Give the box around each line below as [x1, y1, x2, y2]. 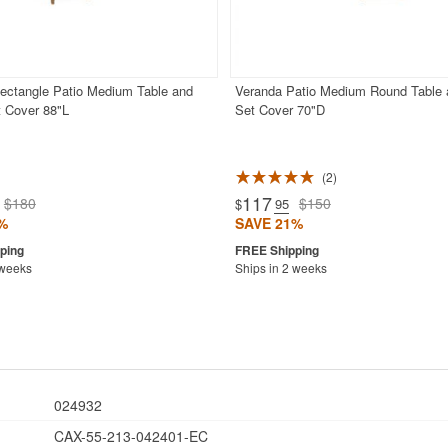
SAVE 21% [234, 213, 303, 234]
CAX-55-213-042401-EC [50, 425, 208, 446]
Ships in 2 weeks [234, 259, 327, 277]
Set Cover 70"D [234, 100, 325, 120]
